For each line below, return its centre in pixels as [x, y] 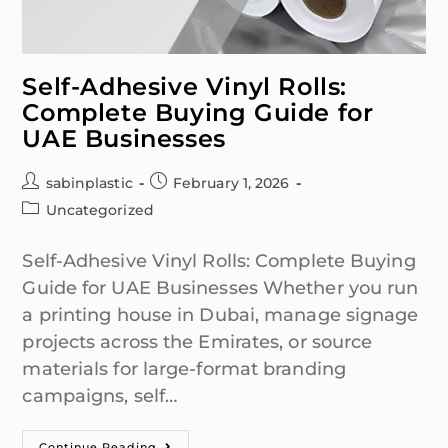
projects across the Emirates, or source [197, 341]
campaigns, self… [100, 395]
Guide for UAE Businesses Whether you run [220, 287]
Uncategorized [99, 209]
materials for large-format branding [184, 368]
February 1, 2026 [231, 182]
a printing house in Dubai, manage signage [220, 314]
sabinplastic [89, 182]
